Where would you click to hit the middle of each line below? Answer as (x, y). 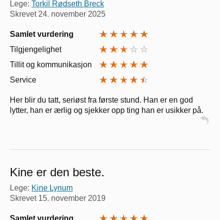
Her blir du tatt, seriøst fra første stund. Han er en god (101, 100)
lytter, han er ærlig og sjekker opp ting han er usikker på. (107, 110)
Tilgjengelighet (36, 49)
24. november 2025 (72, 14)
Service (23, 80)
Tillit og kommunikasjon (51, 64)
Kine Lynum (52, 188)
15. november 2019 (72, 198)
